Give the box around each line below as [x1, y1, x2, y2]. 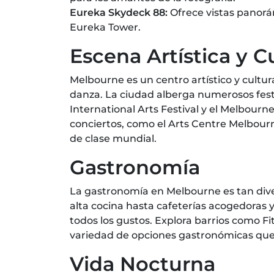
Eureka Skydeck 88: [70, 7, 170, 18]
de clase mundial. [70, 133, 157, 144]
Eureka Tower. [70, 21, 141, 33]
